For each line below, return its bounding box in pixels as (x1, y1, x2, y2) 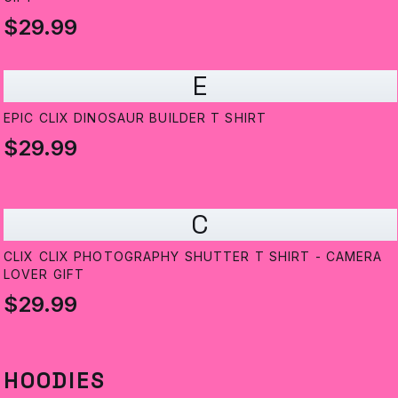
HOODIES (4, 367, 106, 395)
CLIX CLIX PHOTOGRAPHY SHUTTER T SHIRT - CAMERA (4, 249, 383, 265)
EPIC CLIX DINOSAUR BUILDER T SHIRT (4, 110, 267, 126)
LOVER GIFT (4, 267, 85, 283)
